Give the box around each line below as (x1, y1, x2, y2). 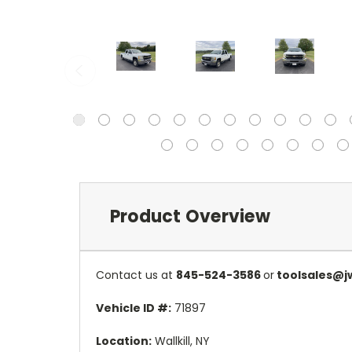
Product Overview (109, 203, 270, 229)
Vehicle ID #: (96, 299, 171, 316)
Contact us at (96, 266, 176, 283)
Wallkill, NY (152, 332, 210, 349)
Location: (96, 332, 152, 349)
